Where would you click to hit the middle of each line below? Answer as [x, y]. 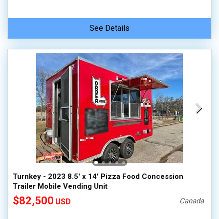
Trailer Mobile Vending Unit [60, 186]
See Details [109, 28]
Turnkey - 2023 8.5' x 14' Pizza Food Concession [98, 176]
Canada [192, 201]
